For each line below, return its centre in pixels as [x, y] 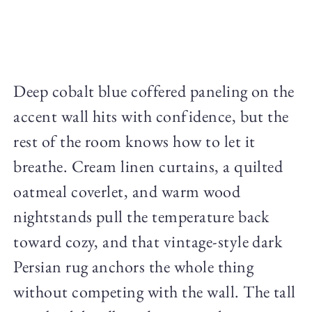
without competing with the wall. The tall [155, 292]
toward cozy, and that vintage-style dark [148, 242]
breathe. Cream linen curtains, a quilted [148, 166]
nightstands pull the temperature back [141, 217]
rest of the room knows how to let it [134, 141]
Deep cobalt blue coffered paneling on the [154, 91]
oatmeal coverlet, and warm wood [127, 192]
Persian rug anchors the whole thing [133, 267]
